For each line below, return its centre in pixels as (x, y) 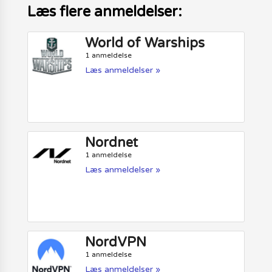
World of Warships (145, 43)
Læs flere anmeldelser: (104, 12)
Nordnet (112, 143)
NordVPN (116, 243)
